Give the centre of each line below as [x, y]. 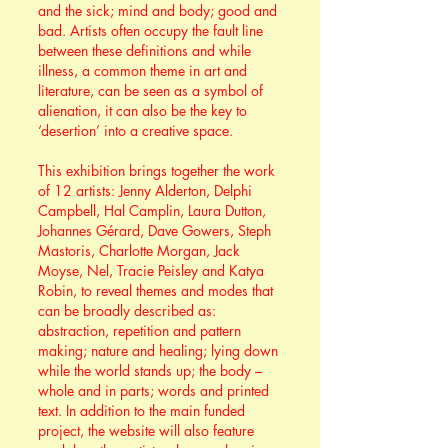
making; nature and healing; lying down [158, 350]
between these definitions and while [144, 50]
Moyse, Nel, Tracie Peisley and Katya [151, 270]
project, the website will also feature [146, 430]
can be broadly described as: [127, 310]
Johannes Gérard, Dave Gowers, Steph [154, 230]
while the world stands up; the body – [150, 370]
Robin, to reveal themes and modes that [155, 290]
